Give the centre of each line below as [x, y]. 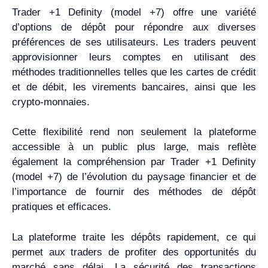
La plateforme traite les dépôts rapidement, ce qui [134, 237]
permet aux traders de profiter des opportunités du [134, 252]
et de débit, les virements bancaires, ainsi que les [134, 87]
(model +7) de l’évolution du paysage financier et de [134, 177]
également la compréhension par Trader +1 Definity [134, 162]
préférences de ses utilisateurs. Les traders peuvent [134, 42]
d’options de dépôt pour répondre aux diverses [134, 27]
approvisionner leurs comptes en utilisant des [134, 57]
